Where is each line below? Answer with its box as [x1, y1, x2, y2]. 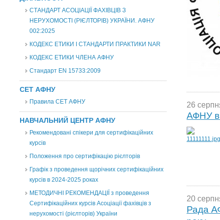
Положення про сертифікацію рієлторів [29, 153, 140, 160]
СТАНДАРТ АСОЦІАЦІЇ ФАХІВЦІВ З [29, 7, 126, 14]
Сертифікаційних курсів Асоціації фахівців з [29, 200, 151, 207]
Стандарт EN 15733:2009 [29, 67, 101, 74]
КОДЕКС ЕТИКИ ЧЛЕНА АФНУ [29, 54, 114, 61]
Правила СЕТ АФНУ [29, 98, 85, 105]
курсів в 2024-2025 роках [29, 176, 98, 183]
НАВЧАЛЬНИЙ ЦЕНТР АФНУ [20, 116, 115, 124]
